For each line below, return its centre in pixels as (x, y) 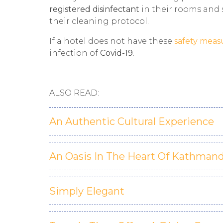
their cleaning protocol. (99, 21)
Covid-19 (116, 53)
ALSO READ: (74, 93)
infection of (75, 53)
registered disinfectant (95, 9)
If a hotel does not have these (112, 41)
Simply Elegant (87, 191)
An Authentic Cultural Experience (132, 121)
